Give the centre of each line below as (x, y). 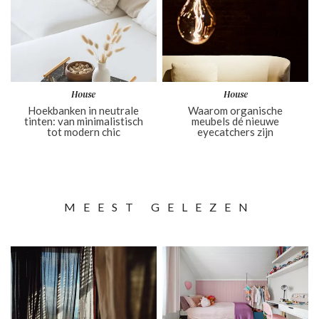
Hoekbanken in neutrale (84, 110)
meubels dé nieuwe (236, 121)
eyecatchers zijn (236, 131)
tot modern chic (83, 131)
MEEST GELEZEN (159, 206)
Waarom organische (236, 110)
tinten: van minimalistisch (83, 121)
